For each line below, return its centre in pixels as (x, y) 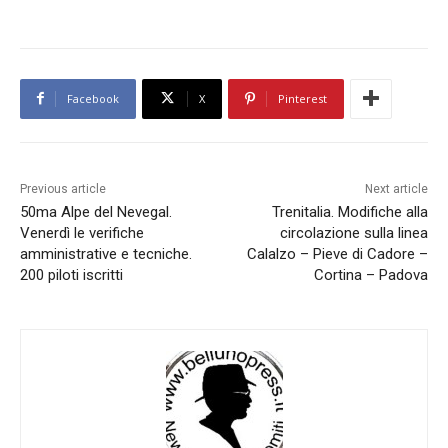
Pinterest (302, 98)
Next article (396, 188)
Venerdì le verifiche (82, 232)
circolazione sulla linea (353, 232)
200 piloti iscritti (71, 274)
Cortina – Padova (370, 274)
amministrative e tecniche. (106, 253)
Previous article (63, 188)
